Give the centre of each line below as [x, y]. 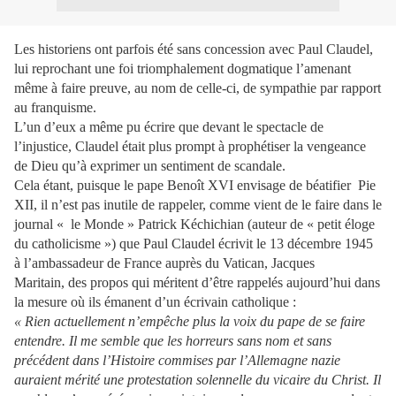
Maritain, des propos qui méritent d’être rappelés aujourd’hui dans [197, 282]
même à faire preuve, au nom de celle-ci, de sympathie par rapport [198, 88]
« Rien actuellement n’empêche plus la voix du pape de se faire [190, 321]
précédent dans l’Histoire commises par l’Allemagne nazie [177, 360]
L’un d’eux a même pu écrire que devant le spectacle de [169, 127]
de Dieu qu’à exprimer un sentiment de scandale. [150, 166]
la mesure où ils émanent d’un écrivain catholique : [155, 302]
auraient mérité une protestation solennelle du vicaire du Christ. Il [198, 380]
